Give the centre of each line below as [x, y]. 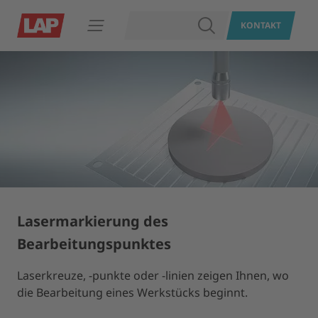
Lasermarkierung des [93, 221]
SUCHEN [233, 25]
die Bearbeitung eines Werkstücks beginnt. [132, 292]
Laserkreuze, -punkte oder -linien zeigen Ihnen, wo [153, 275]
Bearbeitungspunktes [94, 244]
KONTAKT [261, 25]
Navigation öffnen [135, 31]
